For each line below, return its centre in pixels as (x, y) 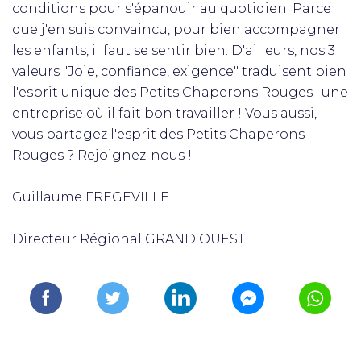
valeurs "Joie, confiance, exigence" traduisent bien (179, 71)
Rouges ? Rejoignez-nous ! (102, 155)
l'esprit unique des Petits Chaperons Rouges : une (180, 92)
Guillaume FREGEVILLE (91, 197)
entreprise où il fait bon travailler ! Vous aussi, (164, 113)
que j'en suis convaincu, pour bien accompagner (176, 29)
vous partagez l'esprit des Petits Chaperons (158, 134)
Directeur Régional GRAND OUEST (129, 239)
